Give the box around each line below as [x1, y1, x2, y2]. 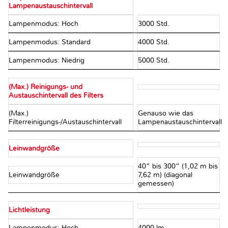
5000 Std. [137, 56, 169, 65]
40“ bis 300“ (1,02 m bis [137, 162, 218, 171]
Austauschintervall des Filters [9, 91, 103, 100]
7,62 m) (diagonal [137, 170, 192, 180]
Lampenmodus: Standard [9, 38, 93, 47]
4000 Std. [137, 38, 169, 47]
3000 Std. [137, 19, 169, 28]
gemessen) [137, 179, 174, 188]
